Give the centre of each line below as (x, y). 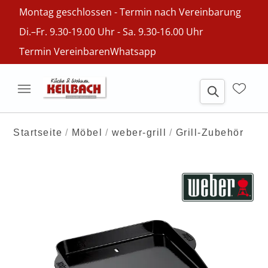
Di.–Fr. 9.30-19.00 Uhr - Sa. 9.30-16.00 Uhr (111, 32)
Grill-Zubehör (210, 133)
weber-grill (139, 133)
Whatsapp (133, 51)
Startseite (38, 133)
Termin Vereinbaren (65, 51)
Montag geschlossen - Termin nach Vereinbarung (130, 12)
